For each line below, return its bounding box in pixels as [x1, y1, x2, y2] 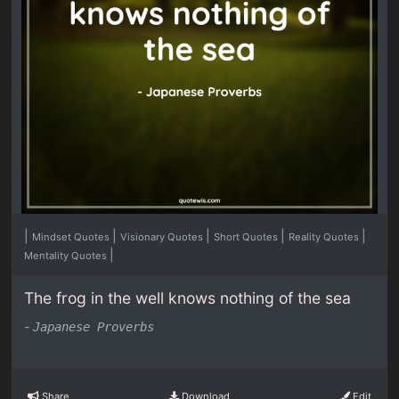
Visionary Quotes [120, 231, 207, 244]
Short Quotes [214, 231, 281, 244]
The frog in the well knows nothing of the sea [24, 289, 352, 308]
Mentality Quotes [24, 249, 110, 263]
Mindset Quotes [32, 231, 113, 244]
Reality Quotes [289, 231, 362, 244]
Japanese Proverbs [33, 319, 155, 334]
